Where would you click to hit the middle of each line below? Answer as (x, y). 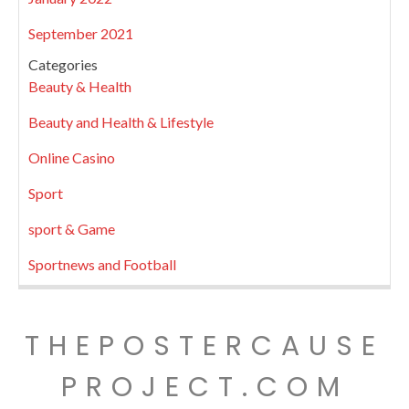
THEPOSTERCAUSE (204, 346)
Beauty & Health (80, 87)
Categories (63, 65)
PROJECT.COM (204, 388)
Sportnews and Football (102, 265)
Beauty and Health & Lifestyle (121, 122)
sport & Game (72, 229)
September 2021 (81, 34)
